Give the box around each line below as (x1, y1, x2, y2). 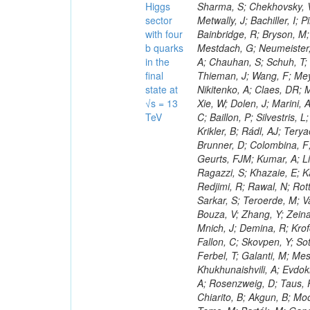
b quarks (145, 41, 184, 55)
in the (145, 55, 170, 69)
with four (145, 27, 183, 41)
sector (145, 13, 173, 27)
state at (145, 82, 179, 96)
